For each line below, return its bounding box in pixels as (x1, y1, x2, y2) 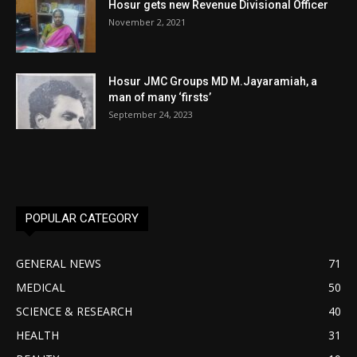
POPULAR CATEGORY (25, 210, 139, 226)
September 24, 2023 (108, 108, 193, 120)
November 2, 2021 (108, 15, 186, 28)
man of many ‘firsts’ (108, 90, 211, 104)
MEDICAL (16, 279, 65, 295)
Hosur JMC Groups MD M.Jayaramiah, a (108, 74, 317, 88)
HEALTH (16, 327, 59, 343)
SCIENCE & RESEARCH (16, 303, 132, 319)
